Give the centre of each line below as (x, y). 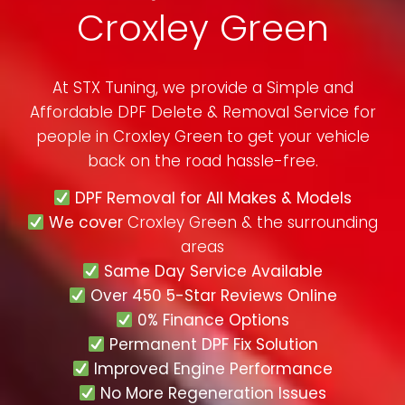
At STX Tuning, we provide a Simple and (202, 88)
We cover (86, 223)
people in (74, 137)
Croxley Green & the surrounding (253, 223)
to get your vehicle (296, 137)
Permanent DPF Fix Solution (211, 345)
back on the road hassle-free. (202, 161)
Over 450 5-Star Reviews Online (211, 296)
